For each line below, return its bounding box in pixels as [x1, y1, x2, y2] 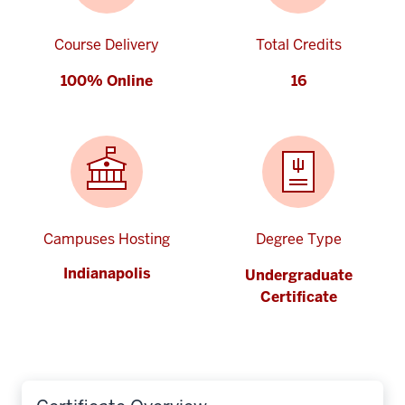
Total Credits [255, 34, 342, 54]
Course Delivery [54, 34, 159, 54]
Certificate [259, 287, 337, 306]
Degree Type [255, 229, 342, 249]
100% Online [61, 71, 153, 90]
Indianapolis [62, 263, 151, 283]
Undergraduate [244, 265, 353, 285]
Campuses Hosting [43, 229, 170, 249]
